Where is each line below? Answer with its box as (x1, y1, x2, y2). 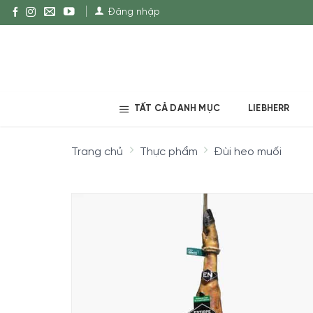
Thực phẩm (139, 146, 198, 158)
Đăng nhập (108, 7, 160, 17)
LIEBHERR (248, 104, 290, 113)
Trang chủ (71, 146, 123, 158)
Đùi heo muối (214, 146, 282, 158)
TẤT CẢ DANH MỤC (134, 104, 221, 113)
